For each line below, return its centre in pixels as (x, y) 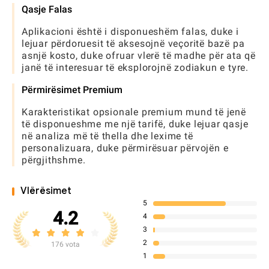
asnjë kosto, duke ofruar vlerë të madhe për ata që (139, 56)
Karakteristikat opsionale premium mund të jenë (134, 112)
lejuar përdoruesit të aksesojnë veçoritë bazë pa (133, 44)
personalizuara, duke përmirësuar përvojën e (125, 148)
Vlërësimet (46, 191)
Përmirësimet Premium (72, 90)
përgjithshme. (54, 160)
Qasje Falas (47, 9)
